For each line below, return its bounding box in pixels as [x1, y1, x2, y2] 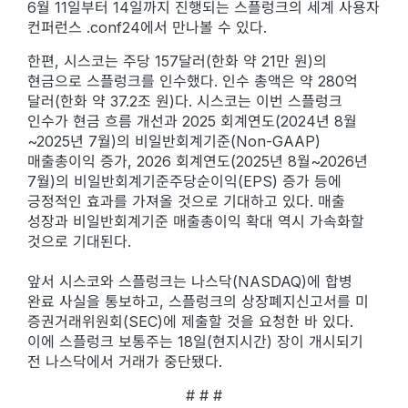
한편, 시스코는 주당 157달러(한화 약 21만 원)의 [27, 52, 327, 70]
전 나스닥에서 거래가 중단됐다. [27, 352, 222, 371]
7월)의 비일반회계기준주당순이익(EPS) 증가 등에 [27, 172, 342, 190]
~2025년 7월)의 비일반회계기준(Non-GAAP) [27, 132, 321, 150]
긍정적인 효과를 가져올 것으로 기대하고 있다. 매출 [27, 192, 345, 210]
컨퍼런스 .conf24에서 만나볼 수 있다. [27, 18, 276, 36]
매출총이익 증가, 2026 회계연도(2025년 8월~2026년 [27, 152, 368, 170]
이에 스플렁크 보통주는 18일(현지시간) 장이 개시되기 [27, 332, 363, 351]
